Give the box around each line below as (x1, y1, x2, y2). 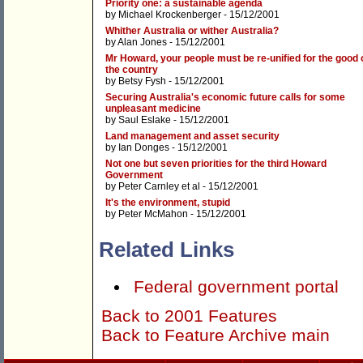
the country (105, 64, 158, 76)
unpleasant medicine (105, 103, 201, 115)
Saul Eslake (118, 114, 171, 126)
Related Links (99, 237, 234, 261)
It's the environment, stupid (105, 197, 230, 209)
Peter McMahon (118, 208, 188, 220)
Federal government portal (134, 277, 339, 297)
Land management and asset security (105, 130, 280, 143)
